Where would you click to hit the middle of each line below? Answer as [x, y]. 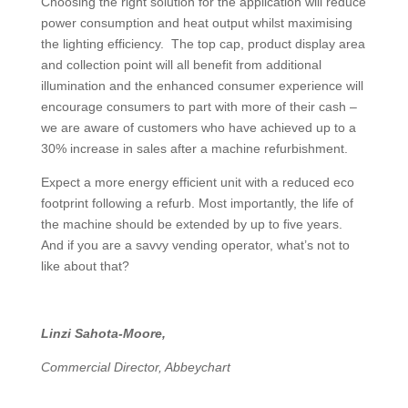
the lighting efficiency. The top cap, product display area [203, 43]
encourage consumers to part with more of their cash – [199, 106]
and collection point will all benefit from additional [181, 64]
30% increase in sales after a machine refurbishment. [194, 148]
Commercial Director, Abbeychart [135, 367]
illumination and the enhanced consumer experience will [202, 85]
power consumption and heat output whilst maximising [196, 22]
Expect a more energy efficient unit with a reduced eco [197, 182]
